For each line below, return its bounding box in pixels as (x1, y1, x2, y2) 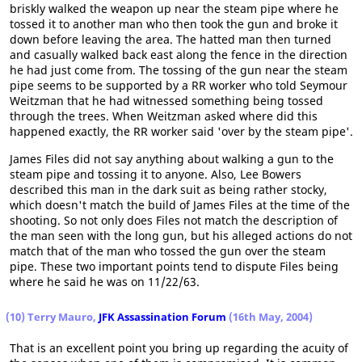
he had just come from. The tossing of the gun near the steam (10, 62, 347, 78)
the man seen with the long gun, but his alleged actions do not (10, 228, 352, 243)
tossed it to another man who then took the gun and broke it (10, 16, 338, 32)
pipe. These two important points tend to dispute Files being (10, 259, 339, 274)
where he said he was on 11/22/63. (10, 274, 200, 289)
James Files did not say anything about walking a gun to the (10, 151, 334, 166)
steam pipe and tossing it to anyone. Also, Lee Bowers (10, 166, 301, 182)
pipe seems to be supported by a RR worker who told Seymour (10, 78, 347, 93)
